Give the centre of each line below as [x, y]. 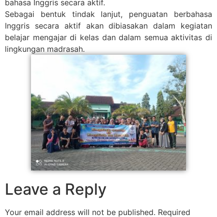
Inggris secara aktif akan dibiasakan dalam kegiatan [108, 25]
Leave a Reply [56, 189]
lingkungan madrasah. [46, 49]
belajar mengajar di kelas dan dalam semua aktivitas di [108, 37]
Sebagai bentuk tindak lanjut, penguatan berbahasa [108, 14]
